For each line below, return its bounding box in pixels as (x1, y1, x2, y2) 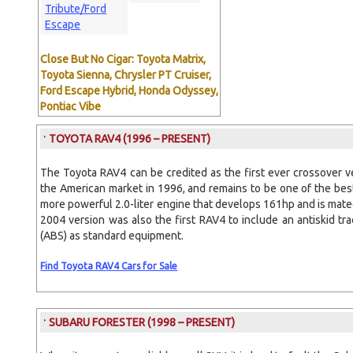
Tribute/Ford (45, 2, 107, 15)
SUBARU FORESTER (49, 316, 148, 329)
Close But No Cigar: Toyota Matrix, (40, 53, 206, 65)
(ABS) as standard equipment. (40, 229, 184, 242)
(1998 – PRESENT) (147, 316, 236, 329)
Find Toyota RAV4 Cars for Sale (40, 261, 178, 271)
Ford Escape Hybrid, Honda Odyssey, (40, 84, 219, 97)
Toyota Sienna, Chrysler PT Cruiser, (40, 69, 212, 81)
